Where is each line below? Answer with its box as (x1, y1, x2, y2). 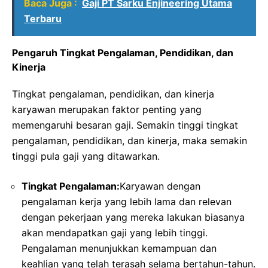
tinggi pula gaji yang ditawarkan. (12, 150, 160, 162)
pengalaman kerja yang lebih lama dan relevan (22, 195, 232, 208)
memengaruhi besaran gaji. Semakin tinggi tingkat (12, 118, 238, 131)
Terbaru (24, 12, 62, 25)
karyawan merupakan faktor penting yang (12, 103, 202, 115)
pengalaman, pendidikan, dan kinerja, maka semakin (12, 134, 247, 147)
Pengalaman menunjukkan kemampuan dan (22, 242, 217, 254)
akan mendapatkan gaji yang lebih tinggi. (22, 226, 208, 239)
